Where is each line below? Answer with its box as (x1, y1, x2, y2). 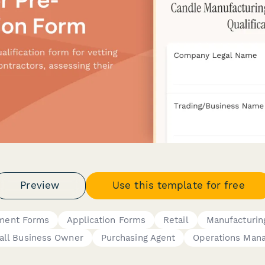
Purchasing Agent (101, 232, 176, 243)
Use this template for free (112, 179, 245, 191)
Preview (20, 179, 60, 191)
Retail (163, 214, 189, 225)
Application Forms (67, 214, 146, 225)
